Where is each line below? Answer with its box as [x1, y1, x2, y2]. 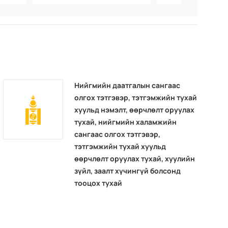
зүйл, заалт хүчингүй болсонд [74, 166, 181, 176]
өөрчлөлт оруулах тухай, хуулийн [74, 154, 195, 164]
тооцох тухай [74, 178, 123, 188]
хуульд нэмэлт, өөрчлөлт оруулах [74, 105, 195, 115]
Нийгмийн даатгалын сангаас [74, 80, 181, 91]
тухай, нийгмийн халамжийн [74, 117, 177, 127]
